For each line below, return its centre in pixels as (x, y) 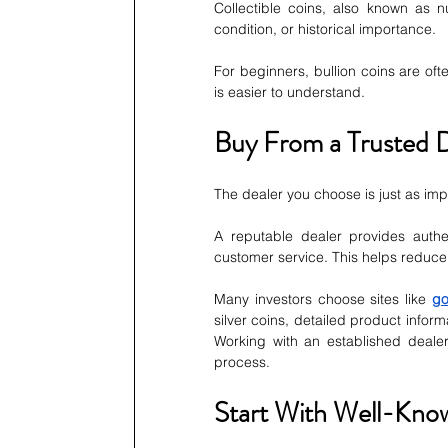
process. (242, 362)
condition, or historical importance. (325, 29)
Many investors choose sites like (323, 299)
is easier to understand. (289, 92)
